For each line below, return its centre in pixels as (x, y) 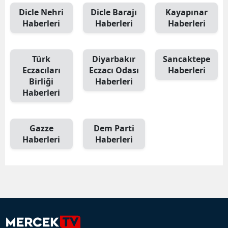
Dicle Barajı (114, 12)
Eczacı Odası (114, 70)
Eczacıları (41, 70)
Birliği (41, 81)
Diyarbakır (114, 59)
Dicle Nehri (41, 12)
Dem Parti (114, 128)
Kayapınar (187, 12)
